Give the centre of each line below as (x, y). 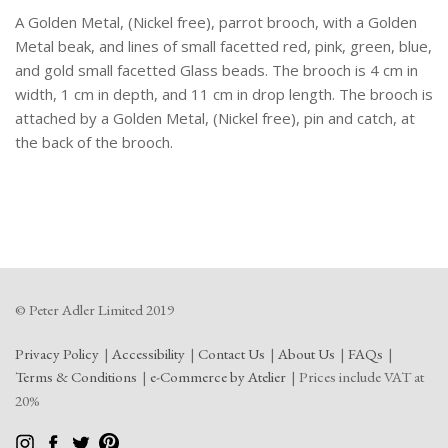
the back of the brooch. (94, 142)
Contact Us (231, 353)
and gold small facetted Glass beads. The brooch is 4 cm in (216, 70)
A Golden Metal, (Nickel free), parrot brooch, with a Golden (216, 22)
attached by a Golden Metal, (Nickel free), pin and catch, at (215, 118)
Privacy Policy (57, 353)
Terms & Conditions (76, 376)
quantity (95, 69)
